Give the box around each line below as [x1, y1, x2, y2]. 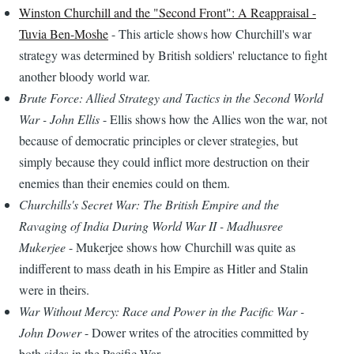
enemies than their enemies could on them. [19, 175, 230, 192]
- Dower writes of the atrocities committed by [81, 324, 309, 341]
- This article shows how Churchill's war [108, 25, 311, 43]
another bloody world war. [19, 68, 150, 85]
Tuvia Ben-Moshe [19, 25, 108, 43]
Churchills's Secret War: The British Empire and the [19, 196, 279, 213]
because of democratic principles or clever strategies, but [19, 132, 298, 149]
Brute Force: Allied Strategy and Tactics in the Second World [19, 89, 323, 107]
